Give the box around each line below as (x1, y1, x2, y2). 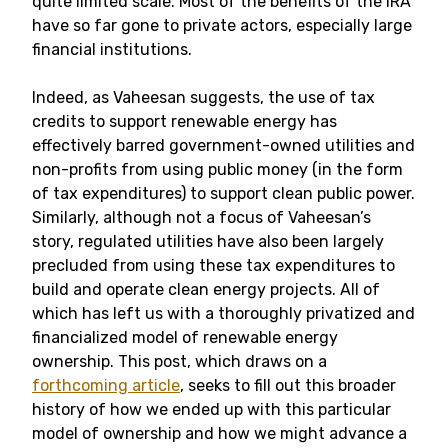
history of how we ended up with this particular (32, 400, 391, 419)
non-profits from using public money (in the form (32, 160, 403, 179)
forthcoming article (32, 376, 180, 395)
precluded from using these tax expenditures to (32, 256, 395, 275)
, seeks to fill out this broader (180, 376, 396, 395)
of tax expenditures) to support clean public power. (32, 184, 415, 203)
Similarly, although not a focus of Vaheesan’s (32, 208, 371, 227)
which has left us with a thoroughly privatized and (32, 304, 415, 323)
